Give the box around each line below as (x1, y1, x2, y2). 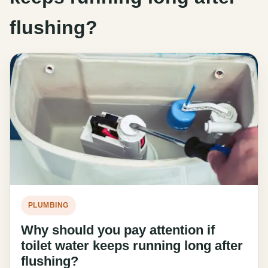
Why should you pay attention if (21, 222, 215, 237)
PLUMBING (28, 200, 69, 209)
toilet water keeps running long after (21, 237, 243, 253)
